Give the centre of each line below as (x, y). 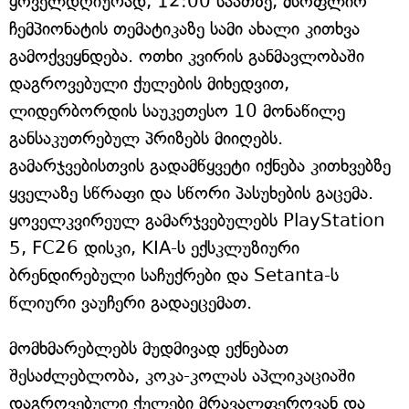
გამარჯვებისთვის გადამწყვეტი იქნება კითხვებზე (200, 166)
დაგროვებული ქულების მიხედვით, (149, 84)
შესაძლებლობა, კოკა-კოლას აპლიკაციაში (182, 376)
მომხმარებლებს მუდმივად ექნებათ (149, 348)
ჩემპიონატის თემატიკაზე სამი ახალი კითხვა (184, 29)
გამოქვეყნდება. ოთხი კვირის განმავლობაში (187, 56)
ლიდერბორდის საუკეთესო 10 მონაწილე (177, 111)
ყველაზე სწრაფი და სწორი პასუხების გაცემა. (191, 193)
